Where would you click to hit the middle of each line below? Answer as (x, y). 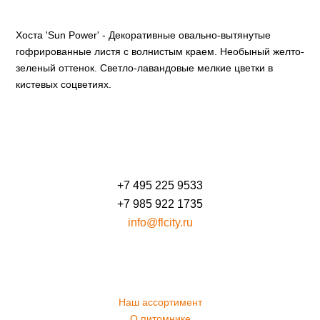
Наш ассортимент (160, 302)
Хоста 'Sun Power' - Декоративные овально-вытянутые (143, 35)
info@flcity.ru (160, 222)
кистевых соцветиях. (63, 84)
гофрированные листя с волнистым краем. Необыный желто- (160, 51)
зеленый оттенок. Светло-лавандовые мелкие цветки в (144, 67)
